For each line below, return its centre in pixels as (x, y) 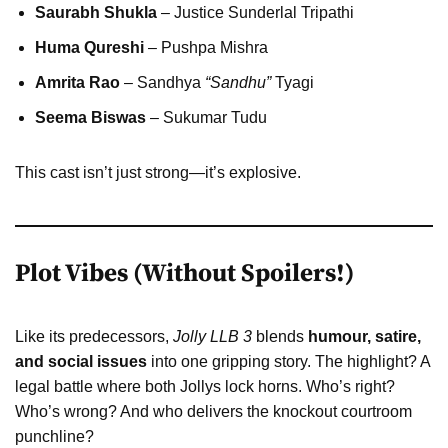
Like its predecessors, (94, 336)
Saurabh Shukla (96, 12)
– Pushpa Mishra (206, 47)
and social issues (81, 361)
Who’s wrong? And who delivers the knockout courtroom (213, 411)
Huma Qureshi (89, 47)
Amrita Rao (77, 82)
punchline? (54, 436)
